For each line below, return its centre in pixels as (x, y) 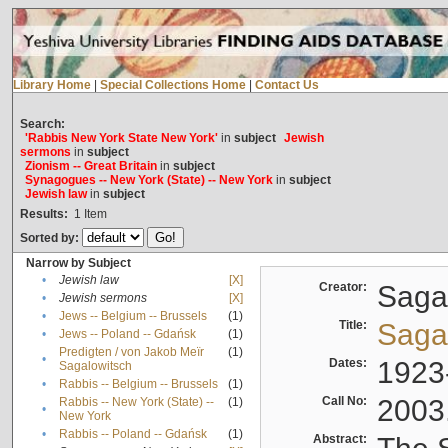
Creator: (345, 287)
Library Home (51, 85)
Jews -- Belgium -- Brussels (132, 316)
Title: (355, 325)
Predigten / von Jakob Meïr (131, 352)
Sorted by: (50, 238)
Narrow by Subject (78, 263)
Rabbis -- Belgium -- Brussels (138, 384)
